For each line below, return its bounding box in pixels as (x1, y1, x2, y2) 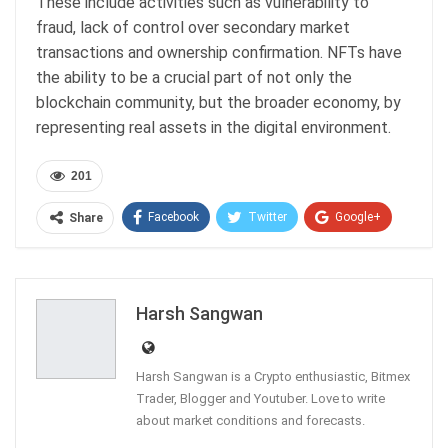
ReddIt (155, 247, 190, 262)
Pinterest (342, 247, 390, 262)
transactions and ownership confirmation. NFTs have (36, 42, 402, 62)
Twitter (248, 209, 287, 224)
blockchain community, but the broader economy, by (36, 92, 401, 112)
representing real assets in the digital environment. (36, 117, 391, 137)
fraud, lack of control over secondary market (36, 17, 350, 37)
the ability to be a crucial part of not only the (36, 67, 352, 87)
